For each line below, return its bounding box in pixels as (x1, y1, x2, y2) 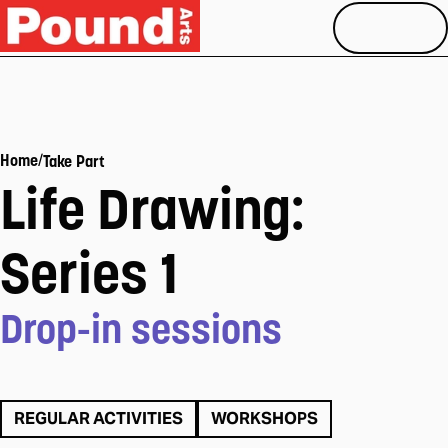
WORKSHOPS (211, 408, 318, 429)
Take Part (43, 150, 105, 171)
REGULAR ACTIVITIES (14, 408, 183, 429)
